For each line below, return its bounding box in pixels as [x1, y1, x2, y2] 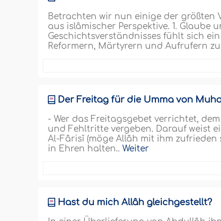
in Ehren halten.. [48, 144, 123, 153]
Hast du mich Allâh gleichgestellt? [58, 197, 213, 207]
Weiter [122, 144, 149, 153]
